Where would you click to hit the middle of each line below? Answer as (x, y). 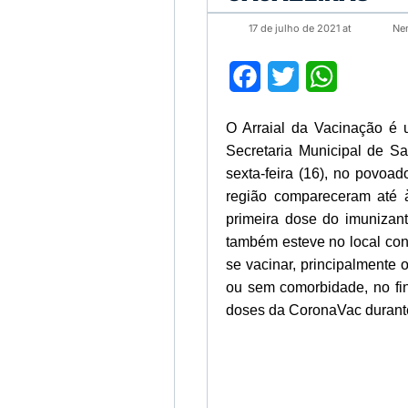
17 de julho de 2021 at (300, 28)
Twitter (322, 76)
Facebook (295, 76)
